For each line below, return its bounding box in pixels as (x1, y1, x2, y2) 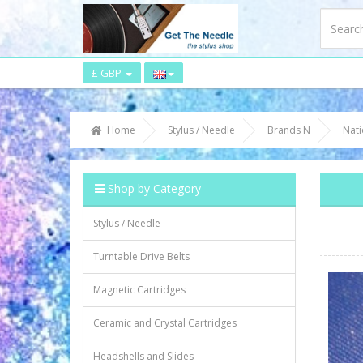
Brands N (267, 123, 310, 137)
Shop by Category (105, 181, 201, 196)
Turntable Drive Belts (93, 250, 190, 263)
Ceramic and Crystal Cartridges (93, 316, 237, 330)
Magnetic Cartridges (93, 283, 186, 297)
